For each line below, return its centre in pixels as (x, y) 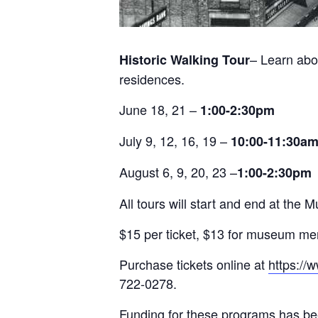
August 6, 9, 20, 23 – (178, 172)
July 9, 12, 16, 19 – (175, 141)
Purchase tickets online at (194, 264)
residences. (152, 79)
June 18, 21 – (160, 109)
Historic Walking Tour (185, 60)
